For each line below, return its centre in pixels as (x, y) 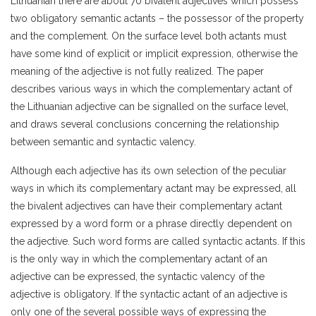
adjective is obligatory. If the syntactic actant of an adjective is (149, 294)
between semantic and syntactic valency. (103, 142)
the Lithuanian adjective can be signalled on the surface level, (150, 107)
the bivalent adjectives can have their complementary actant (146, 206)
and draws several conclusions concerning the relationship (145, 124)
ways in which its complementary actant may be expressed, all (153, 188)
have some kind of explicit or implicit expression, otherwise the (154, 54)
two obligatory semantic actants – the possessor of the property (157, 18)
